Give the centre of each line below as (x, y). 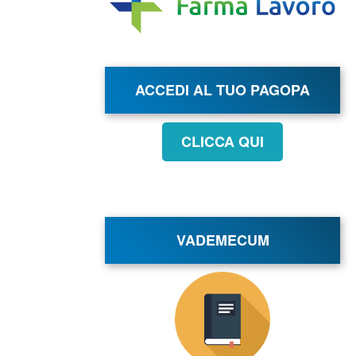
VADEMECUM (222, 240)
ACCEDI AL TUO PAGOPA (222, 89)
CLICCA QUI (222, 141)
